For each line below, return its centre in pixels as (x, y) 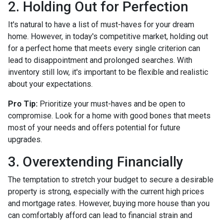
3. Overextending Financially (96, 162)
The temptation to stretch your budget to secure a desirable (111, 179)
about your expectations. (50, 84)
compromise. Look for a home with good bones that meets (109, 115)
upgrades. (25, 139)
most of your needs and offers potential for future (94, 127)
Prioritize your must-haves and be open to (111, 104)
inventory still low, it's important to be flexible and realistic (108, 72)
